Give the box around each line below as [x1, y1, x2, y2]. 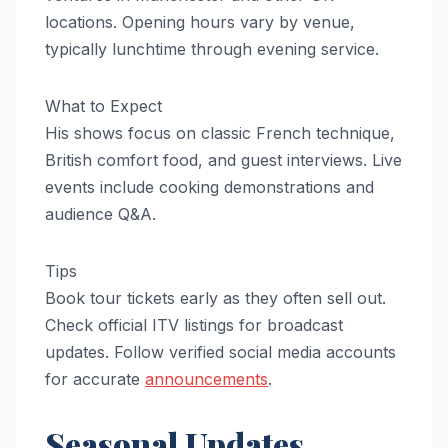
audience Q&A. [45, 204, 156, 225]
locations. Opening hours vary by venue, [45, 12, 355, 33]
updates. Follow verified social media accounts [45, 342, 396, 363]
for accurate [45, 369, 145, 390]
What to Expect [45, 96, 162, 117]
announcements [145, 369, 268, 390]
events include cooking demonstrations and [45, 177, 374, 198]
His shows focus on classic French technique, [45, 123, 395, 144]
